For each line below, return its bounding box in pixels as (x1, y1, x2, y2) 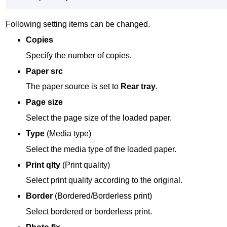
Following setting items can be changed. (6, 20, 150, 29)
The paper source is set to (26, 82, 121, 91)
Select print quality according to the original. (26, 176, 183, 185)
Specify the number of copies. (26, 51, 132, 60)
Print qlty (26, 160, 61, 169)
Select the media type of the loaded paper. (26, 144, 177, 154)
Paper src (26, 66, 63, 75)
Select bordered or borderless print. (26, 207, 153, 216)
